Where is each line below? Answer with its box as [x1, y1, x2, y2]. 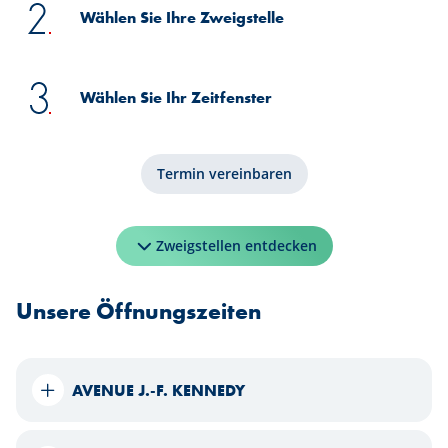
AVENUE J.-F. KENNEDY [72, 379, 245, 401]
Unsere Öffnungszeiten [16, 297, 261, 326]
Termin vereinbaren [156, 164, 292, 183]
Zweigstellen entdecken [155, 236, 317, 255]
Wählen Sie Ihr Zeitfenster [80, 86, 272, 108]
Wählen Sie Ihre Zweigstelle [80, 6, 284, 28]
